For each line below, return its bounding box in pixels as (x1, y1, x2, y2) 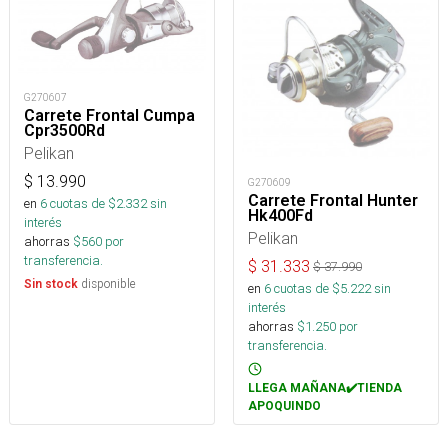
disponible (78, 276, 136, 292)
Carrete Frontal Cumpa (24, 106, 195, 126)
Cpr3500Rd (24, 121, 105, 141)
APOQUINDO (248, 398, 321, 413)
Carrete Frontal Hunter (248, 190, 418, 210)
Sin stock (24, 277, 78, 292)
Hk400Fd (248, 205, 313, 225)
